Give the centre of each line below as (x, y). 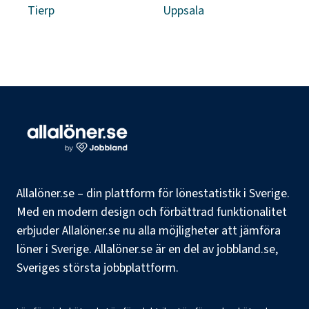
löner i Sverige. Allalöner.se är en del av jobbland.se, (147, 249)
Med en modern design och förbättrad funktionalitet (152, 212)
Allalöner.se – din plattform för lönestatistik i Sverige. (153, 193)
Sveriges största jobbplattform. (98, 268)
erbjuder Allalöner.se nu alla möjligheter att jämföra (149, 231)
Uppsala (183, 10)
